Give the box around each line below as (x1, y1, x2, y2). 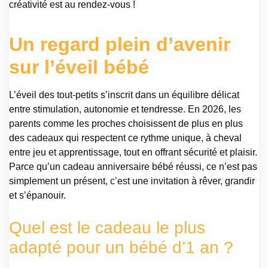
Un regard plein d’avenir (9, 33, 230, 55)
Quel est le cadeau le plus (9, 218, 205, 237)
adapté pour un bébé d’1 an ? (9, 237, 233, 257)
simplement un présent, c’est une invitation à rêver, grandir (9, 175, 255, 186)
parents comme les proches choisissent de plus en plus (9, 118, 243, 129)
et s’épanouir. (9, 190, 66, 200)
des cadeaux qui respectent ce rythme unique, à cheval (9, 132, 242, 143)
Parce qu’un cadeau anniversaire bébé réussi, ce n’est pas (9, 161, 257, 172)
